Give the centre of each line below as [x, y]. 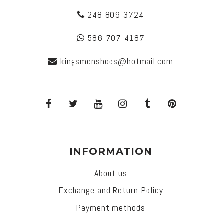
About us [110, 173]
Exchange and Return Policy [110, 190]
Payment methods [110, 208]
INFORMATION [110, 152]
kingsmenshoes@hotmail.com [116, 61]
